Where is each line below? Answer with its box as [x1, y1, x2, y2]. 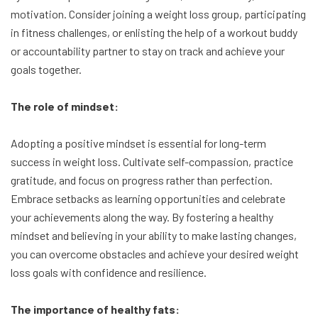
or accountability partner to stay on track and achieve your [11, 44, 285, 58]
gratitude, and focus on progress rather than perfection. [11, 173, 273, 187]
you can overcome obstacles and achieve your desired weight [11, 247, 299, 261]
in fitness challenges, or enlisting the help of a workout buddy [11, 26, 297, 40]
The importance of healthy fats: [11, 302, 180, 317]
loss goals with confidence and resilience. [11, 265, 207, 280]
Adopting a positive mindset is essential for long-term [11, 136, 266, 150]
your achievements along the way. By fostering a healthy [11, 210, 273, 224]
